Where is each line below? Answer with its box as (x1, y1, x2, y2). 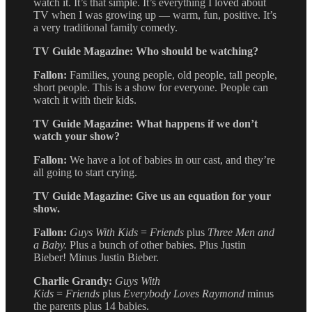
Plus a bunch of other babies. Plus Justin (70, 238, 246, 251)
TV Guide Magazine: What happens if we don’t (33, 117, 258, 130)
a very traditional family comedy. (33, 21, 178, 33)
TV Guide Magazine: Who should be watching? (33, 45, 258, 57)
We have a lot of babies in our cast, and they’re (70, 153, 275, 166)
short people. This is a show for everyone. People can (33, 81, 268, 93)
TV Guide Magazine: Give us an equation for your (33, 189, 271, 202)
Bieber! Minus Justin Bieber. (33, 251, 159, 263)
